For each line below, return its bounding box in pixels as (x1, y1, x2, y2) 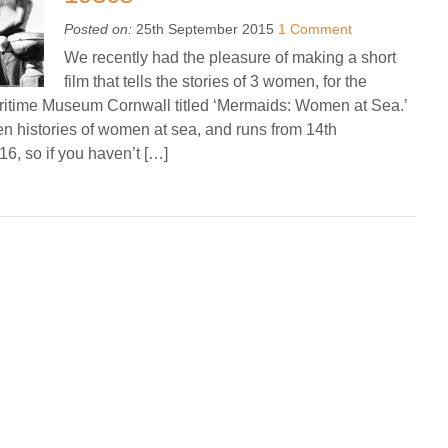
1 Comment (278, 21, 352, 37)
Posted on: (64, 21, 132, 37)
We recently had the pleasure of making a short (64, 49, 396, 66)
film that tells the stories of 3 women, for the (64, 73, 367, 90)
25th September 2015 (132, 21, 278, 37)
